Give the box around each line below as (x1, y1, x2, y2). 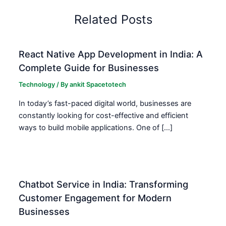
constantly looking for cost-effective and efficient (19, 111, 189, 121)
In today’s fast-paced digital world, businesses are (19, 99, 192, 108)
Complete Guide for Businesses (19, 62, 159, 73)
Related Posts (74, 12, 152, 27)
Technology (19, 81, 55, 89)
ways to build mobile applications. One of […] (19, 123, 173, 133)
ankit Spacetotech (70, 81, 127, 89)
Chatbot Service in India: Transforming (19, 178, 189, 190)
